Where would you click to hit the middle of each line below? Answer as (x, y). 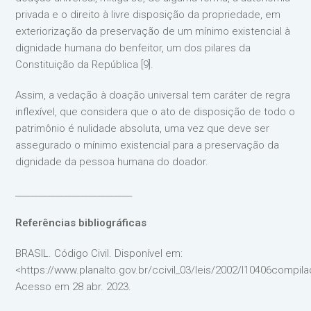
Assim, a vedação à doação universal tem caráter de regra (153, 95)
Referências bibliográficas (81, 223)
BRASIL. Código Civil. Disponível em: (99, 253)
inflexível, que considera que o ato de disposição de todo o (155, 112)
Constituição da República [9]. (85, 65)
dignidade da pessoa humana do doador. (112, 162)
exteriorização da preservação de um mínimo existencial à (153, 31)
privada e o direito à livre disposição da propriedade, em (148, 15)
